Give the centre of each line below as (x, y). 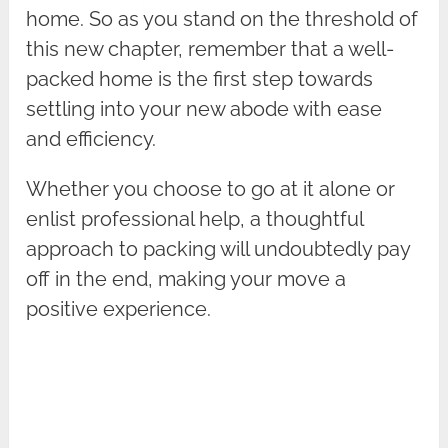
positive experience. (119, 308)
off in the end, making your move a (186, 278)
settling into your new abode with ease (204, 108)
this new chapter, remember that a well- (210, 48)
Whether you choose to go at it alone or (211, 188)
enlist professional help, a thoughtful (195, 218)
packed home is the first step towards (200, 78)
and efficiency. (91, 138)
